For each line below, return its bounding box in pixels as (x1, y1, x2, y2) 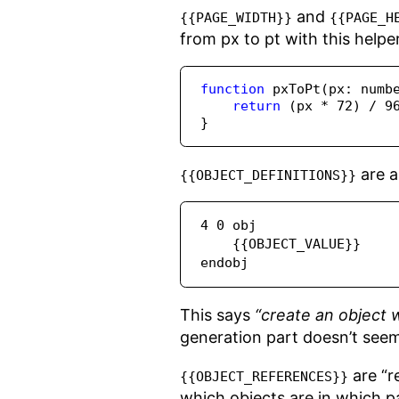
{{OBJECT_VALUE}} (200, 236, 233, 253)
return (232, 98, 281, 115)
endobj (200, 255, 249, 272)
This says (180, 305, 255, 325)
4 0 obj (200, 217, 257, 234)
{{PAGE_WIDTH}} (180, 10, 292, 27)
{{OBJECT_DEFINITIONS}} (180, 167, 356, 184)
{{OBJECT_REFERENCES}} (180, 369, 348, 386)
